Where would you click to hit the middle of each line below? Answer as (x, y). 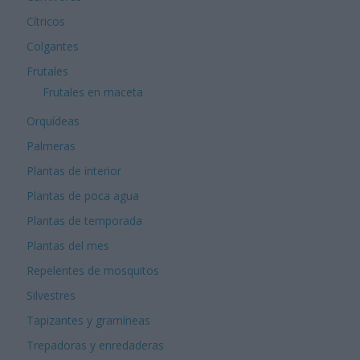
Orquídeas (53, 121)
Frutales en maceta (93, 92)
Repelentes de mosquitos (93, 270)
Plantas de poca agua (83, 195)
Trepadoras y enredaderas (96, 345)
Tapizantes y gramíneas (89, 320)
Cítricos (46, 21)
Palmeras (51, 145)
